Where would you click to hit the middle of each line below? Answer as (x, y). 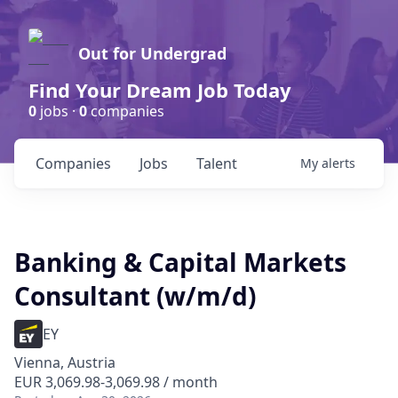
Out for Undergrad (152, 53)
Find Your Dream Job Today (160, 90)
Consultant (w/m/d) (135, 296)
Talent (217, 163)
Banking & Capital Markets (180, 262)
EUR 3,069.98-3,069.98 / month (116, 382)
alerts (338, 163)
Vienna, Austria (65, 362)
